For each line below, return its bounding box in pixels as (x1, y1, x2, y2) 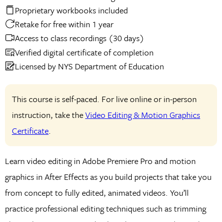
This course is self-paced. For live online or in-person (11, 93, 197, 106)
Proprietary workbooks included (14, 4, 128, 17)
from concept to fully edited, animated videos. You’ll (4, 186, 189, 199)
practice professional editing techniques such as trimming (4, 202, 206, 215)
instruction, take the (11, 109, 85, 121)
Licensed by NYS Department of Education (14, 59, 164, 72)
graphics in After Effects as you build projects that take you (4, 170, 212, 183)
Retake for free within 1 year (14, 18, 113, 31)
